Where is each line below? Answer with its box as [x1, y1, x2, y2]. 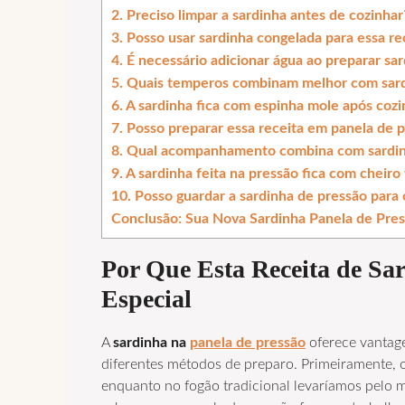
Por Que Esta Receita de [101, 254, 368, 283]
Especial [101, 284, 192, 313]
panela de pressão [190, 334, 306, 350]
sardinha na [113, 334, 190, 350]
